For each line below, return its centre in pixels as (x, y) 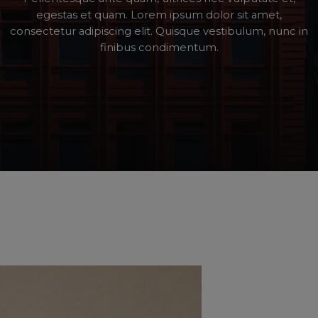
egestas (57, 15)
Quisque (178, 31)
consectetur (43, 31)
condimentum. (178, 47)
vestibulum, (234, 31)
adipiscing (105, 31)
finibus (117, 47)
